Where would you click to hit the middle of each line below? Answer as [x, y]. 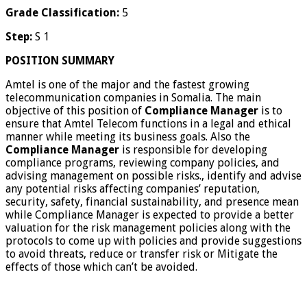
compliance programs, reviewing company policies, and [143, 163]
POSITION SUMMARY [60, 61]
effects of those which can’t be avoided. [101, 267]
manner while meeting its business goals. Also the [128, 137]
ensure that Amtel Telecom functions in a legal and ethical [148, 124]
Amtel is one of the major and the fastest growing [127, 85]
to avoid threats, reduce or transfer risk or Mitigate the [142, 254]
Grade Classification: [64, 13]
